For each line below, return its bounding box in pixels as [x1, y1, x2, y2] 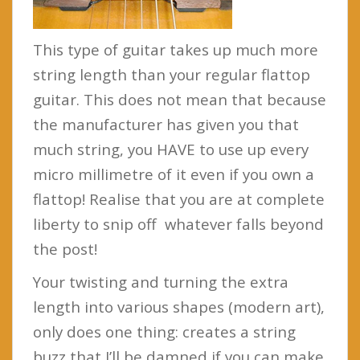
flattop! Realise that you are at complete [33, 188, 325, 209]
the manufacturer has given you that [33, 113, 299, 134]
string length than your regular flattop [33, 63, 310, 84]
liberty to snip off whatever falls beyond [33, 213, 324, 234]
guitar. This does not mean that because [33, 88, 326, 109]
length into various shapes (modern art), [33, 296, 325, 317]
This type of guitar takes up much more [33, 39, 318, 59]
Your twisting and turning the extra [33, 271, 288, 292]
